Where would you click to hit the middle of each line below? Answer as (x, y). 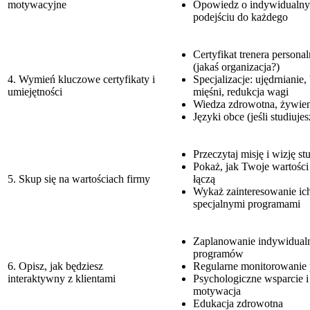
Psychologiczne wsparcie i (251, 278)
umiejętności (35, 91)
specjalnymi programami (247, 203)
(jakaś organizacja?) (236, 66)
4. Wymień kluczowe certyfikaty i (81, 79)
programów (218, 253)
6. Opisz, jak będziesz (55, 266)
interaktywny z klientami (62, 278)
